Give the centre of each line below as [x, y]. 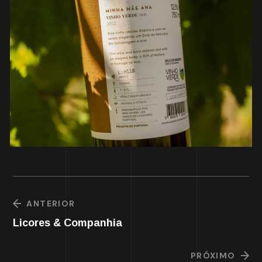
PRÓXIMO [213, 255]
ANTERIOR [51, 203]
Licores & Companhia [68, 223]
